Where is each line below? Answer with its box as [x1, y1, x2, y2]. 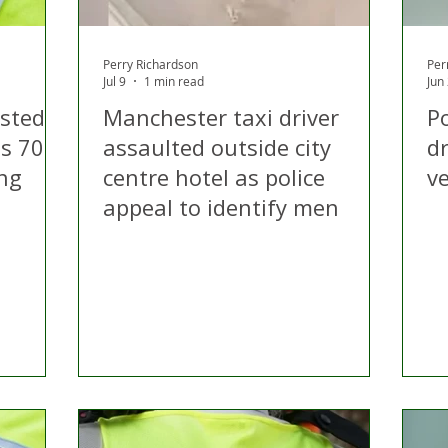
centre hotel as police [103, 162, 325, 192]
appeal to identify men [103, 192, 339, 222]
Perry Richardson [103, 55, 198, 72]
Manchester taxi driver [103, 102, 339, 132]
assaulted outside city [103, 132, 331, 162]
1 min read [144, 73, 204, 89]
